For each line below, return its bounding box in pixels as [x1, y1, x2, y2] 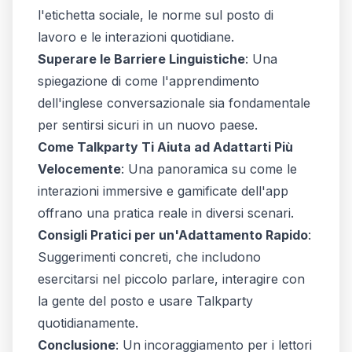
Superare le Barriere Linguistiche [38, 51, 245, 67]
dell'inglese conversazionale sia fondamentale [38, 95, 310, 111]
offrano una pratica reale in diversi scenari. [38, 205, 294, 221]
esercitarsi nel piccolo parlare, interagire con [38, 271, 305, 287]
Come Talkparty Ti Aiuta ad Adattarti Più [38, 139, 293, 155]
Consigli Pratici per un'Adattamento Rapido [38, 227, 308, 243]
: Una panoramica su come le [121, 161, 297, 177]
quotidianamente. [38, 315, 138, 331]
